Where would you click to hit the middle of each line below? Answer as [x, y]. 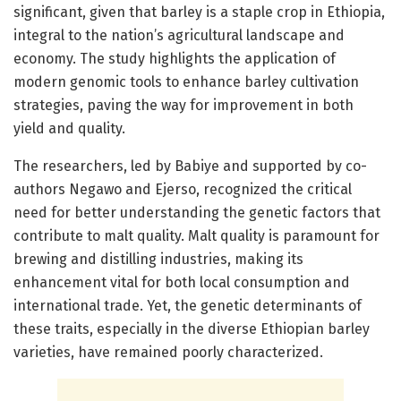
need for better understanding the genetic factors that [197, 212]
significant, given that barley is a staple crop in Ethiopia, [199, 12]
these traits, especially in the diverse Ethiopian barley [192, 328]
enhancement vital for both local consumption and [182, 282]
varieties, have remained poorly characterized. [168, 352]
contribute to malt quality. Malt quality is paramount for [196, 235]
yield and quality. [69, 128]
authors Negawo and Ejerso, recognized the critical [183, 189]
